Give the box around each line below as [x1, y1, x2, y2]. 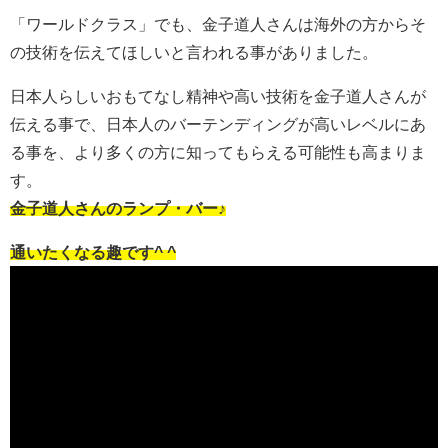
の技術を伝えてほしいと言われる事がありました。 [10, 44, 378, 61]
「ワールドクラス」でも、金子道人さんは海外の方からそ [10, 16, 426, 33]
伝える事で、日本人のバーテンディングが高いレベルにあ [10, 116, 426, 133]
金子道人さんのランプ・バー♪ [10, 200, 226, 217]
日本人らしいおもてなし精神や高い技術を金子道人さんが [10, 88, 426, 105]
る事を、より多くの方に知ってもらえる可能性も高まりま [10, 144, 426, 161]
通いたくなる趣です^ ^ [10, 244, 176, 261]
